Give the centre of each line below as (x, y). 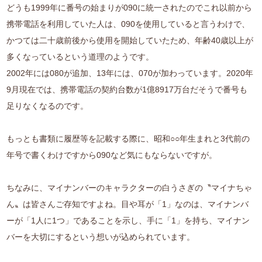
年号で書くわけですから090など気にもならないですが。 (112, 155)
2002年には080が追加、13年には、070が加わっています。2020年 (130, 73)
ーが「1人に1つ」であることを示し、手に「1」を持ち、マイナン (128, 221)
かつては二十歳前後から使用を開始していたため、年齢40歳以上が (130, 41)
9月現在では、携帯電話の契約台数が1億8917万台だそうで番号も (127, 90)
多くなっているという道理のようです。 (80, 57)
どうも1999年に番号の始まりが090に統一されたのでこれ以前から (130, 8)
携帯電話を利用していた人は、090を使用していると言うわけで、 (128, 24)
